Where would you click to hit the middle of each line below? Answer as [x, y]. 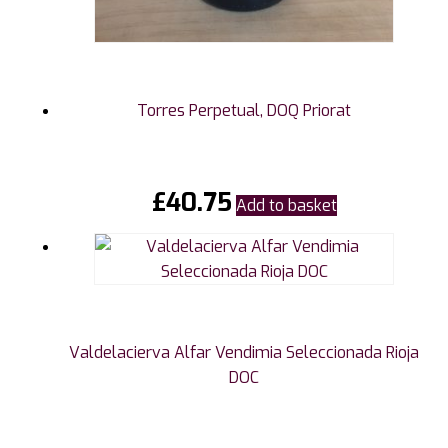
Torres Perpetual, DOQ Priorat [244, 110]
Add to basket [286, 205]
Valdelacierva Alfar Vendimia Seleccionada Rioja [244, 352]
